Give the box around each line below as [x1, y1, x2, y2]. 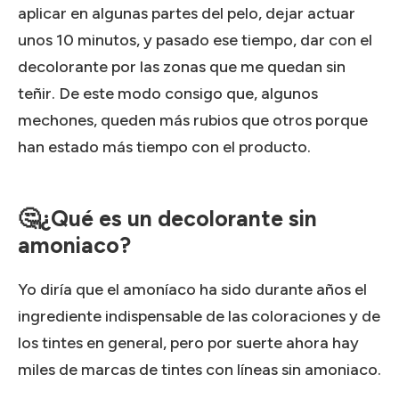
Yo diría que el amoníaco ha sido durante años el [18, 279, 367, 299]
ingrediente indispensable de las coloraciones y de [18, 305, 380, 326]
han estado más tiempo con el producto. [18, 136, 311, 157]
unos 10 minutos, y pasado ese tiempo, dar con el [18, 29, 372, 50]
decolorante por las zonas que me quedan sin [18, 56, 346, 77]
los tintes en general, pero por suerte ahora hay [18, 332, 359, 353]
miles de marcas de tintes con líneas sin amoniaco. [18, 359, 381, 379]
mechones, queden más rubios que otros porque [18, 110, 368, 130]
